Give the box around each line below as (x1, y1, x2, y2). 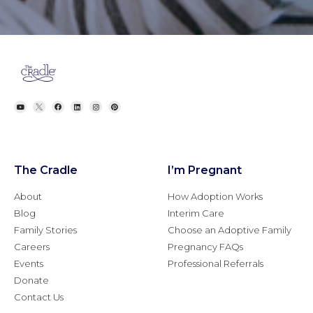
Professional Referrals (168, 258, 263, 270)
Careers (14, 241, 50, 253)
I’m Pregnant (168, 163, 242, 177)
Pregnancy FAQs (168, 241, 243, 253)
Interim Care (168, 208, 224, 219)
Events (14, 258, 43, 270)
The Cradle (14, 163, 78, 177)
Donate (14, 275, 49, 286)
